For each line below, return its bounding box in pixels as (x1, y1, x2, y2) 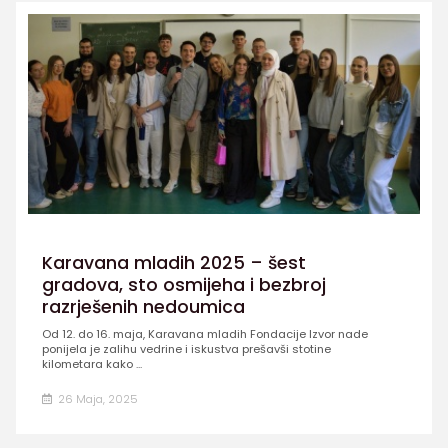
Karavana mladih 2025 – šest (41, 250, 306, 275)
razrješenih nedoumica (41, 294, 245, 319)
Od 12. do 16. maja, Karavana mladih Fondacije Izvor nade (41, 326, 368, 343)
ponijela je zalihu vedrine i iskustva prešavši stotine (41, 341, 331, 358)
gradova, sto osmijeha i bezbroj (41, 272, 326, 297)
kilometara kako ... (41, 356, 142, 373)
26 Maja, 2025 (54, 391, 138, 408)
